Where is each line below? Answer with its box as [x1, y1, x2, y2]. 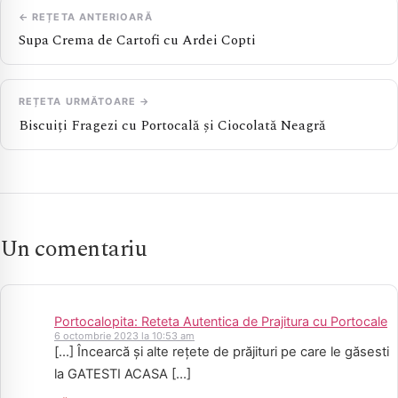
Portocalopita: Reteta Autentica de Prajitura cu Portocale [54, 313, 387, 329]
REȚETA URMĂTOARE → [19, 95, 150, 108]
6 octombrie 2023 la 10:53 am [54, 330, 195, 343]
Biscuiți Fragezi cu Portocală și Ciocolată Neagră [19, 115, 326, 136]
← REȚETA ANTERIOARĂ [19, 10, 153, 23]
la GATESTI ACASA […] [54, 366, 191, 383]
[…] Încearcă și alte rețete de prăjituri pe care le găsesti [54, 344, 389, 361]
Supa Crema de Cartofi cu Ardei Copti [19, 30, 256, 52]
